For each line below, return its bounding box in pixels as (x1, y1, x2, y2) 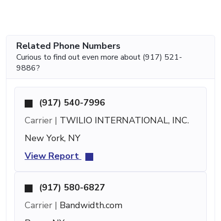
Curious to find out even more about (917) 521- (16, 51, 182, 63)
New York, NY (25, 132, 80, 144)
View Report (25, 149, 81, 162)
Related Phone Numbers (16, 39, 120, 52)
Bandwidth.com (57, 199, 122, 211)
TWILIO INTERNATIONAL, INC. (57, 114, 189, 126)
